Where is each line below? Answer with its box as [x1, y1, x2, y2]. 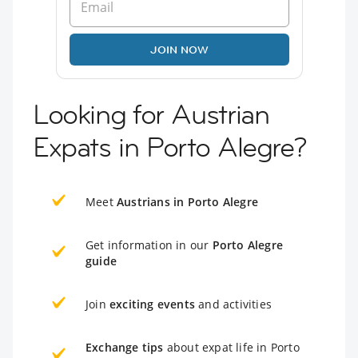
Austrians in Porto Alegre [117, 193, 258, 209]
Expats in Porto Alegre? [33, 129, 307, 165]
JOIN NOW [149, 42, 209, 57]
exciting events [109, 296, 195, 312]
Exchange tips [86, 339, 164, 355]
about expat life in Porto [163, 339, 300, 355]
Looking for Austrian [33, 96, 269, 132]
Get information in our [86, 237, 213, 253]
